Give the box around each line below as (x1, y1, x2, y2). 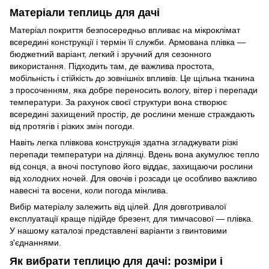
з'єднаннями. (10, 237, 61, 247)
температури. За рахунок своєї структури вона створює (10, 97, 227, 107)
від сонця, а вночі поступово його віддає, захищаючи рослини (10, 161, 253, 171)
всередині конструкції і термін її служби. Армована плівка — (10, 37, 246, 47)
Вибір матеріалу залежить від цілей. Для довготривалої (10, 201, 226, 211)
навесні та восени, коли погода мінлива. (10, 185, 168, 195)
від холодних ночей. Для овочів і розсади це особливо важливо (10, 173, 257, 183)
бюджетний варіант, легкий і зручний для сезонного (10, 49, 211, 59)
